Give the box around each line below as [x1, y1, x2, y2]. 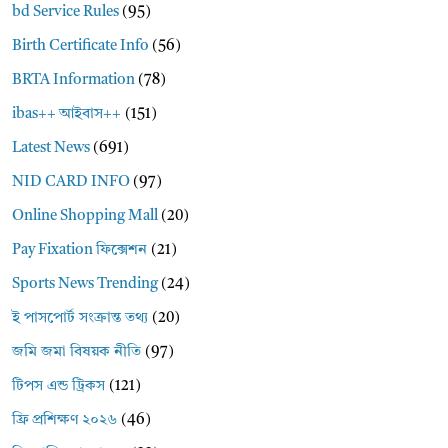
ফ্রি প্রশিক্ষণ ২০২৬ [12, 413, 118, 428]
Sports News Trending [12, 277, 159, 292]
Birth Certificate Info [12, 39, 150, 54]
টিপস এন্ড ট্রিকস [12, 379, 106, 394]
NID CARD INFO [12, 175, 131, 190]
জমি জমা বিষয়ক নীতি [12, 345, 142, 360]
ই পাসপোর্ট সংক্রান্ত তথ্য [12, 311, 149, 326]
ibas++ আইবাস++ [12, 107, 122, 122]
